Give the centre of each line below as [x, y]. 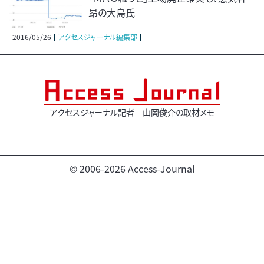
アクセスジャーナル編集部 [98, 37]
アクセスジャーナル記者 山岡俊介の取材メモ [132, 112]
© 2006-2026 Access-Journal [132, 169]
